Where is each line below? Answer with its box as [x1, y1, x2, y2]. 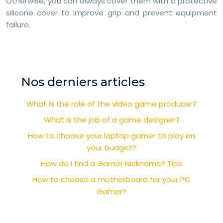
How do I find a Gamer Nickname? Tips [41, 158, 182, 169]
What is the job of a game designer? [43, 114, 180, 125]
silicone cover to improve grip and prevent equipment [6, 7, 217, 18]
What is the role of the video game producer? [26, 99, 197, 109]
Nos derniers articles [21, 75, 145, 89]
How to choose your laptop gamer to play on [28, 130, 195, 141]
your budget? [87, 142, 136, 153]
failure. [6, 19, 30, 30]
